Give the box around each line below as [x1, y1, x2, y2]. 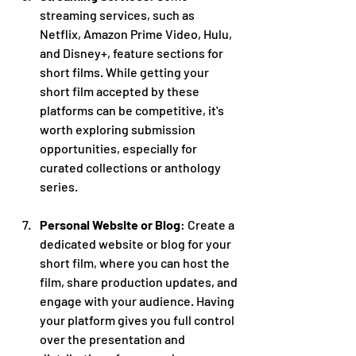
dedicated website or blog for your [40, 235, 234, 251]
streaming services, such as [40, 6, 197, 22]
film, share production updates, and [40, 273, 240, 289]
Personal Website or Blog [40, 216, 180, 232]
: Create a [180, 216, 237, 232]
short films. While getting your [40, 64, 211, 79]
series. [40, 178, 78, 194]
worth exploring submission [40, 121, 198, 137]
